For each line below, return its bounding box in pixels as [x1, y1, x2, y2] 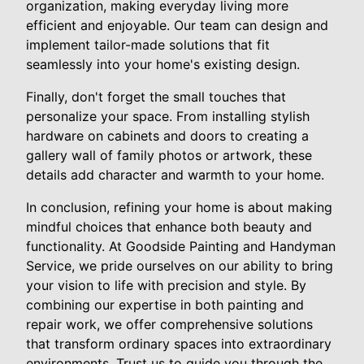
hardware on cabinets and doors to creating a [26, 127, 309, 144]
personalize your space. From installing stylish [26, 107, 310, 124]
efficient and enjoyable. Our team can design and [26, 16, 328, 33]
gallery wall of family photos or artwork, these [26, 146, 312, 163]
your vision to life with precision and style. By [26, 276, 306, 293]
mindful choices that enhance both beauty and [26, 218, 312, 235]
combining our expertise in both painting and [26, 296, 304, 313]
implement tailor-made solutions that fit [26, 36, 270, 53]
